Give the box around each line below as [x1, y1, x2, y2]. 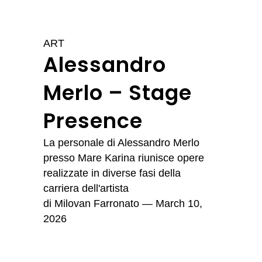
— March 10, [139, 198, 202, 209]
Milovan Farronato [54, 198, 139, 209]
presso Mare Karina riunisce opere [43, 152, 204, 164]
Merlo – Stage [43, 78, 192, 107]
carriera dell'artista [43, 182, 129, 194]
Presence [43, 106, 143, 135]
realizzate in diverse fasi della [43, 167, 181, 179]
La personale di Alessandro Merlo [43, 137, 199, 149]
